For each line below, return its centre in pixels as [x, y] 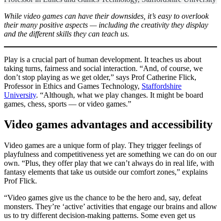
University [20, 95]
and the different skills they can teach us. [67, 34]
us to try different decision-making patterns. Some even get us [100, 216]
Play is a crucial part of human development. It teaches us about [103, 59]
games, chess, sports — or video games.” [68, 104]
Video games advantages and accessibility [108, 125]
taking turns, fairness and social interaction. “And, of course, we [103, 68]
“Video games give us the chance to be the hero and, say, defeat [103, 198]
